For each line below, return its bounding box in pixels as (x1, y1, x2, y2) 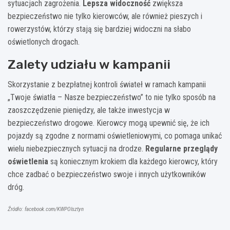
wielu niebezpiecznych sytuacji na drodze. (8, 143, 145, 154)
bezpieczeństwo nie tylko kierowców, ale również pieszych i (8, 11, 202, 21)
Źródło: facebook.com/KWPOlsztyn (8, 205, 84, 213)
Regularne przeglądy (145, 143, 218, 154)
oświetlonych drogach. (8, 36, 80, 47)
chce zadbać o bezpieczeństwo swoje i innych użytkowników (8, 169, 206, 179)
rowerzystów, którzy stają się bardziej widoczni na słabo (8, 24, 191, 34)
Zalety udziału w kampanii (8, 56, 170, 72)
